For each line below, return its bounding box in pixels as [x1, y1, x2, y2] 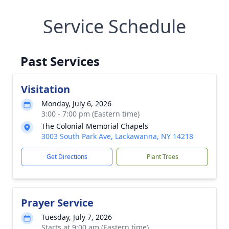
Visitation [21, 82, 70, 96]
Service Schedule [43, 14, 186, 39]
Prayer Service [21, 196, 94, 210]
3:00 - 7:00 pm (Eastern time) [41, 109, 140, 119]
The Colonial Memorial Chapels [41, 121, 148, 131]
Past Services [20, 53, 100, 70]
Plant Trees [146, 152, 178, 161]
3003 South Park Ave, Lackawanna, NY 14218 [41, 131, 193, 141]
